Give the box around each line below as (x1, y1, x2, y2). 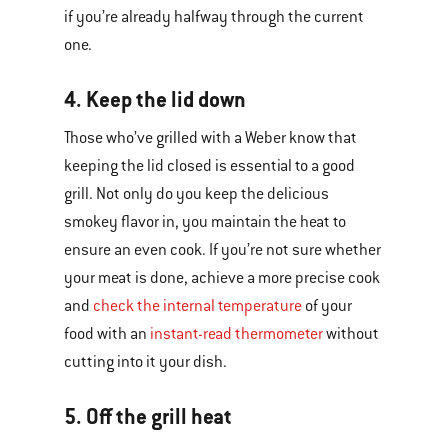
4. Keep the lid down (64, 85, 246, 113)
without (323, 323, 379, 344)
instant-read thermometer (150, 323, 323, 344)
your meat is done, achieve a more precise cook (64, 267, 380, 288)
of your (302, 295, 352, 316)
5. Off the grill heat (64, 402, 232, 430)
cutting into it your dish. (64, 351, 227, 372)
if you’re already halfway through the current (64, 6, 364, 27)
